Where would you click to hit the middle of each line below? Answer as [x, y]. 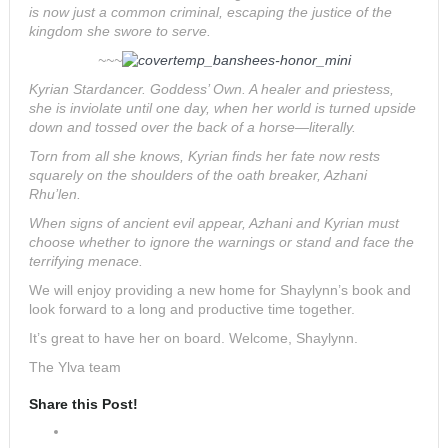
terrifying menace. [86, 261]
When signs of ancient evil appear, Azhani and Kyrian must [214, 223]
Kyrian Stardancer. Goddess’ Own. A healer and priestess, [211, 89]
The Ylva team [75, 367]
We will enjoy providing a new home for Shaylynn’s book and [220, 290]
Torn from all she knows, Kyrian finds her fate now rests [204, 156]
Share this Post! [83, 404]
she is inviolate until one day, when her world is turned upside [222, 108]
